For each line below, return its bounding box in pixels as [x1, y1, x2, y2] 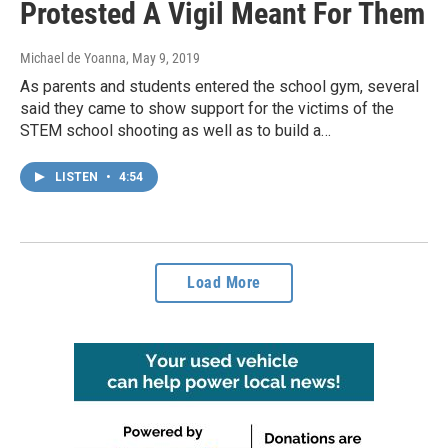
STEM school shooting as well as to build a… [20, 120, 331, 140]
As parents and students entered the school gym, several [20, 76, 419, 96]
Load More [187, 272, 261, 292]
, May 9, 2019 [126, 49, 200, 66]
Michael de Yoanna [20, 49, 126, 66]
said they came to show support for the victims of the [20, 98, 394, 118]
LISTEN [55, 169, 101, 184]
